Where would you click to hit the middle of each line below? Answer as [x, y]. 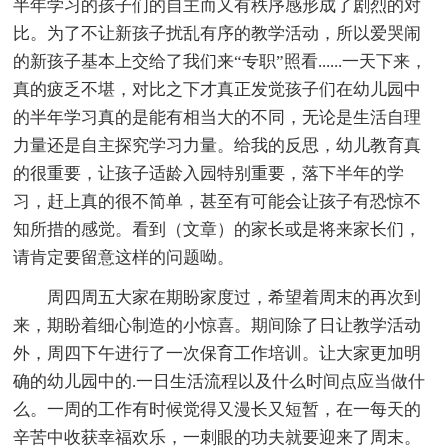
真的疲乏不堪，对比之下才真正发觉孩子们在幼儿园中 [217, 90]
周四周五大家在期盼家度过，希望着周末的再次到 [234, 298]
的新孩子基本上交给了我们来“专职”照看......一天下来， [220, 62]
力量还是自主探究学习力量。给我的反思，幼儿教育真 [217, 146]
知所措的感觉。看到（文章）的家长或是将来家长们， [217, 230]
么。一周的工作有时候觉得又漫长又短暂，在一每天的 [217, 410]
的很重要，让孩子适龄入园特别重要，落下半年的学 [209, 174]
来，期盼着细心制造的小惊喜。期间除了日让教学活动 [217, 326]
